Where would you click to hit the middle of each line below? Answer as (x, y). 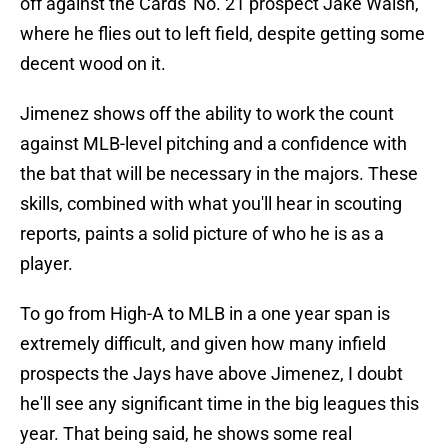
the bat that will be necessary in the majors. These (219, 174)
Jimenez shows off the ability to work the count (207, 114)
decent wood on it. (93, 64)
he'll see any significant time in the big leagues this (219, 404)
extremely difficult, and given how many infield (203, 344)
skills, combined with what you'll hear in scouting (211, 204)
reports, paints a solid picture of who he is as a (202, 234)
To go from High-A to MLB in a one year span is (205, 314)
